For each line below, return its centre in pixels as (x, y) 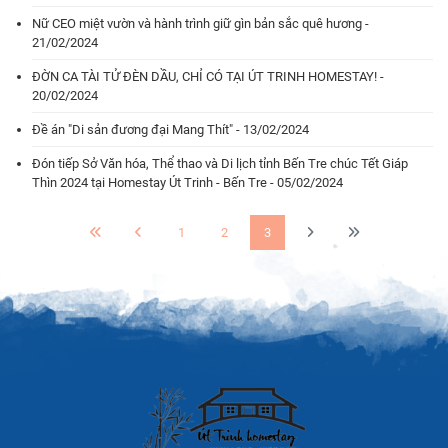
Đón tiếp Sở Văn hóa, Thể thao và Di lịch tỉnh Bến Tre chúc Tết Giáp (220, 163)
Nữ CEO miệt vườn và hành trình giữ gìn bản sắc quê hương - (200, 23)
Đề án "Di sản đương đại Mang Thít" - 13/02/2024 (170, 129)
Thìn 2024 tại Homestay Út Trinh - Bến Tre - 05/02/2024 (187, 182)
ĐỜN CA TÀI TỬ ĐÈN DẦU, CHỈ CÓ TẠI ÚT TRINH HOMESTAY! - (208, 76)
